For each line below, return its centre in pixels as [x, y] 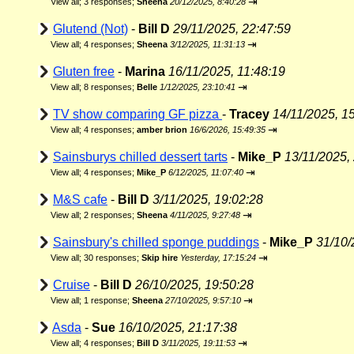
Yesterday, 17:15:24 [218, 258]
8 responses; [110, 87]
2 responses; [110, 215]
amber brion [162, 130]
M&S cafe [80, 200]
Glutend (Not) [90, 29]
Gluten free [84, 72]
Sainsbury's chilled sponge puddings [156, 242]
